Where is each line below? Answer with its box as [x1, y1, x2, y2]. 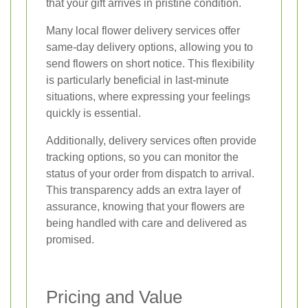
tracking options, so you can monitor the [46, 151, 239, 164]
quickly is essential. [46, 107, 141, 120]
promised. [46, 234, 94, 246]
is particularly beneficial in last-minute [46, 74, 229, 87]
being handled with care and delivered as [46, 217, 247, 230]
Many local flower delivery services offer [46, 25, 240, 37]
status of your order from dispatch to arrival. [46, 168, 254, 180]
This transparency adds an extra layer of [46, 184, 241, 197]
